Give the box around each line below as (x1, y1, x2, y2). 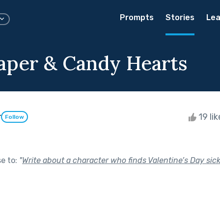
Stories (165, 13, 194, 22)
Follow (5, 113, 24, 121)
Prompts (120, 13, 154, 22)
